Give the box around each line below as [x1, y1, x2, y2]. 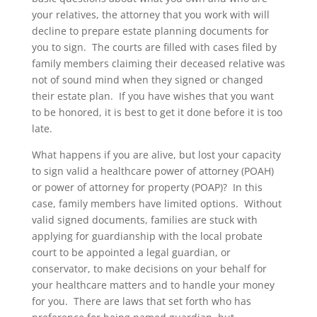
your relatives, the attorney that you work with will [31, 7, 270, 21]
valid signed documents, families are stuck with [31, 212, 258, 226]
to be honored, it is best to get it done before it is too [31, 105, 282, 119]
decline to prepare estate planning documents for [31, 23, 269, 38]
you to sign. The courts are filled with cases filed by [31, 40, 277, 54]
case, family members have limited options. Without [31, 196, 282, 210]
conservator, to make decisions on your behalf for [31, 261, 267, 275]
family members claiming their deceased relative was [31, 56, 285, 70]
